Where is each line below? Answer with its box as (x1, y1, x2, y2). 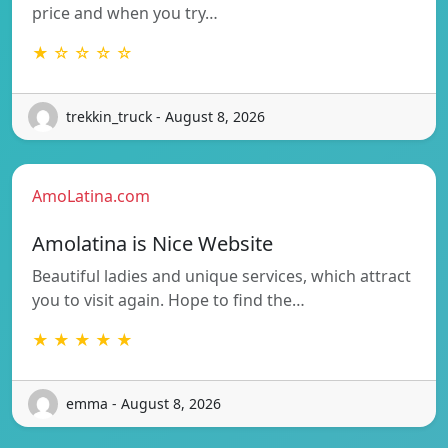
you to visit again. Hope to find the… (32, 288, 305, 311)
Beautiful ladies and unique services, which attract (32, 264, 411, 287)
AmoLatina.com (32, 184, 150, 207)
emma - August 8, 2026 (66, 394, 221, 414)
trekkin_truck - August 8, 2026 (66, 107, 265, 127)
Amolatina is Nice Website (32, 229, 273, 257)
